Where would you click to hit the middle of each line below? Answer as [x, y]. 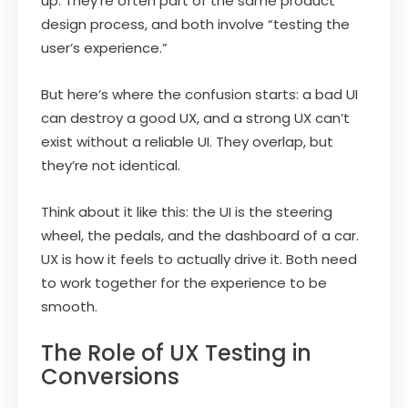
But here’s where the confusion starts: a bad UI [199, 94]
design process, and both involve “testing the [195, 24]
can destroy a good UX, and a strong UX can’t [195, 117]
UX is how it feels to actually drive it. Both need [199, 259]
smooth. [69, 306]
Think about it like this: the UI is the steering [187, 211]
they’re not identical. [111, 165]
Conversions [110, 376]
